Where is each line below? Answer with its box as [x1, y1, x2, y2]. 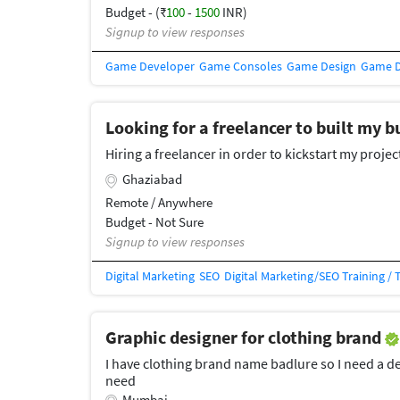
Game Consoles [199, 58, 282, 75]
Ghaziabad [122, 171, 182, 188]
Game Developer [105, 58, 195, 75]
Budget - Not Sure [105, 213, 204, 231]
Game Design [287, 58, 356, 75]
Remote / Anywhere [105, 194, 212, 212]
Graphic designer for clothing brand [105, 326, 385, 349]
